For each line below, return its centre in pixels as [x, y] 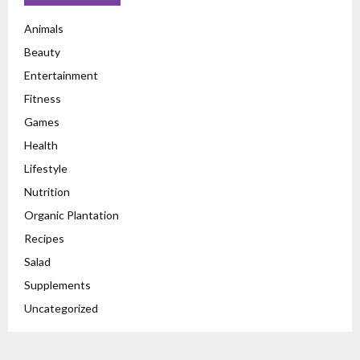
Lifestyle [46, 168]
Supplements [57, 284]
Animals [44, 28]
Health [41, 145]
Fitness [43, 98]
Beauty [42, 51]
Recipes [44, 238]
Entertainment [61, 75]
